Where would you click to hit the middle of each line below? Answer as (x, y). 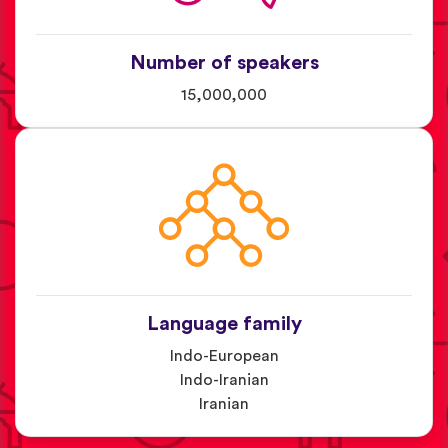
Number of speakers (224, 62)
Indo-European (224, 355)
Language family (224, 323)
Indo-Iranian (224, 379)
